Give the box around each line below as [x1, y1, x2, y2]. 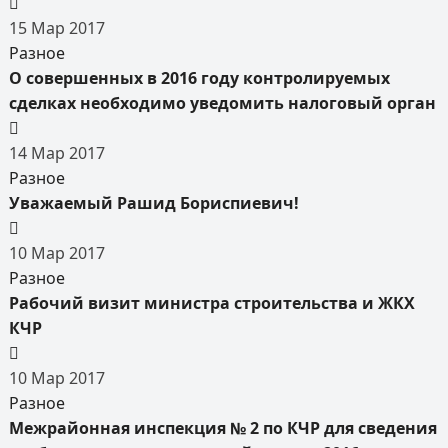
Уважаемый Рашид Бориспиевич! [8, 192, 299, 214]
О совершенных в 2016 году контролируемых [8, 67, 390, 89]
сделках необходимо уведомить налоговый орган [8, 92, 436, 114]
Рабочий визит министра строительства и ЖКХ [8, 292, 415, 314]
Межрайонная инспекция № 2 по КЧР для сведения [8, 417, 437, 439]
